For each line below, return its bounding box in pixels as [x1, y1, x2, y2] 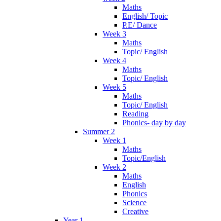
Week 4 [103, 56, 126, 65]
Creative [122, 207, 148, 216]
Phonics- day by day [122, 118, 186, 127]
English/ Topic [122, 12, 168, 21]
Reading [122, 110, 148, 118]
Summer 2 [83, 127, 115, 136]
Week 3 [103, 30, 126, 38]
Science [122, 198, 147, 207]
